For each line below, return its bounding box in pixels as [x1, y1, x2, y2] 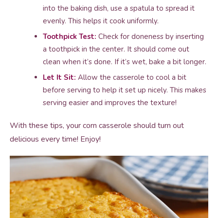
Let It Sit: [43, 73, 76, 82]
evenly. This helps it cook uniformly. [43, 16, 159, 26]
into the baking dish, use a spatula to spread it [43, 3, 195, 13]
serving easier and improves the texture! [43, 98, 177, 108]
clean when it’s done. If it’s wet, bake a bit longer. [43, 57, 206, 67]
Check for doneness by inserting [96, 32, 204, 41]
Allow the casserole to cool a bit [76, 73, 186, 82]
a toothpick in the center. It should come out [43, 44, 189, 54]
